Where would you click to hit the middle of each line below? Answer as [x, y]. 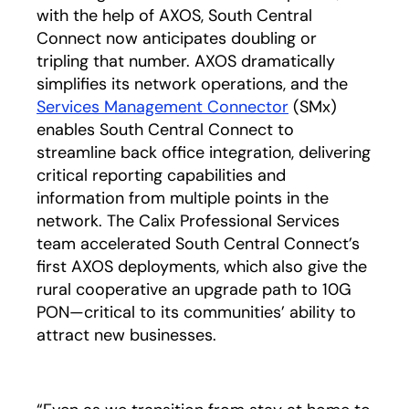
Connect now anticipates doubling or [177, 38]
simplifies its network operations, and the [192, 84]
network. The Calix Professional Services [188, 221]
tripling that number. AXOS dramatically [186, 61]
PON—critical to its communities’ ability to [196, 312]
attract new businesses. [126, 335]
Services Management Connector [163, 107]
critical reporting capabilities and [161, 175]
